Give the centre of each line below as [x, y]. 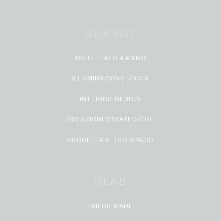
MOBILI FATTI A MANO [110, 58]
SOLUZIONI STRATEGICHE [110, 120]
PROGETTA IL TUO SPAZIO [110, 140]
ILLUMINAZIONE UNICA [110, 79]
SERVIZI [110, 34]
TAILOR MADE [110, 206]
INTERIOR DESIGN [110, 99]
